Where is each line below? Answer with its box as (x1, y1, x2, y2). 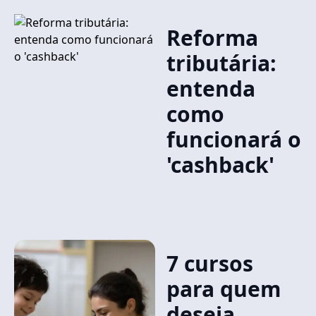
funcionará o (166, 125, 301, 154)
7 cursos (166, 249, 253, 278)
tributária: (166, 49, 276, 78)
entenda (166, 74, 255, 103)
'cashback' (166, 150, 274, 179)
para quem (166, 274, 281, 303)
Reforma (166, 23, 258, 52)
